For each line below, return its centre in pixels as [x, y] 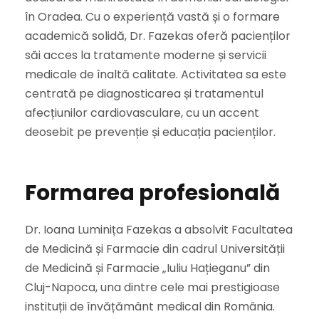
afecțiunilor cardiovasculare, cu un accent [142, 113]
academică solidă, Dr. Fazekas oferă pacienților [158, 36]
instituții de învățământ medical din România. [150, 307]
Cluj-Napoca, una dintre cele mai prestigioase [152, 288]
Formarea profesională [152, 193]
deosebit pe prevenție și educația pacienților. [150, 132]
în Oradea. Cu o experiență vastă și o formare [152, 17]
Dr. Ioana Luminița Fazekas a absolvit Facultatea [159, 230]
